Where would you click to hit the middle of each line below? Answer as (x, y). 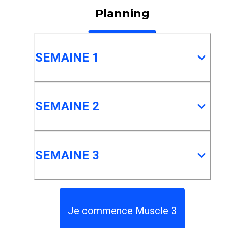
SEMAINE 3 (67, 155)
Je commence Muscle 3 (122, 211)
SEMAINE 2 (67, 106)
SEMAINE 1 (67, 58)
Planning (122, 13)
